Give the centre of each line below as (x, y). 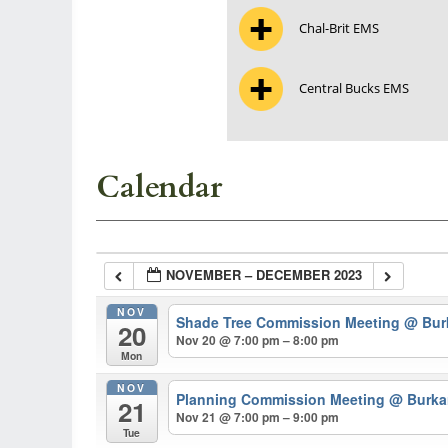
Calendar (159, 187)
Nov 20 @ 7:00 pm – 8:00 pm (258, 340)
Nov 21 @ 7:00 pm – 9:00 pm (258, 417)
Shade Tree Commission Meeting (290, 322)
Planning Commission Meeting (283, 399)
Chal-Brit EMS (339, 28)
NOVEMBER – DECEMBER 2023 (264, 274)
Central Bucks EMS (354, 88)
